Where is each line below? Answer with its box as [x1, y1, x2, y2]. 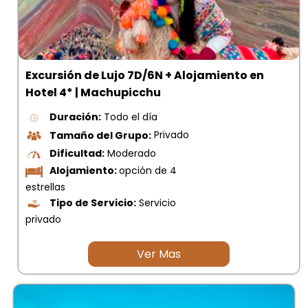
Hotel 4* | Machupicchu [25, 85, 161, 101]
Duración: [49, 110, 101, 124]
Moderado [104, 146, 156, 161]
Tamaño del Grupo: [49, 128, 151, 142]
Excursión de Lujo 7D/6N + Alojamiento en [25, 67, 264, 84]
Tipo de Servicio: [49, 196, 136, 210]
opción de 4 [119, 164, 177, 178]
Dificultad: [49, 146, 104, 161]
